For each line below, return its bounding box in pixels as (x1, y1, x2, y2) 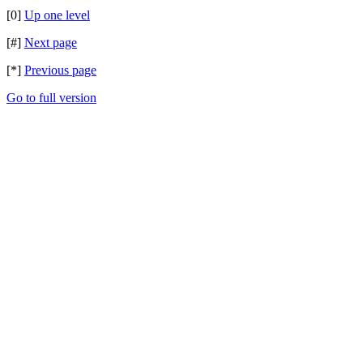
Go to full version (6, 91, 96, 105)
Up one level (24, 8, 90, 22)
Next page (24, 36, 77, 49)
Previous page (24, 63, 96, 77)
